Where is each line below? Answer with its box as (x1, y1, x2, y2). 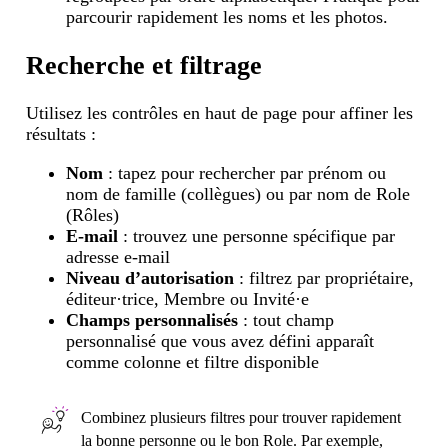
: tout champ (237, 309, 334, 330)
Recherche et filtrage (25, 50, 262, 81)
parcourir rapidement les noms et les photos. (65, 7, 388, 28)
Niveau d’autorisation (65, 267, 234, 288)
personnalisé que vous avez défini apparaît (65, 330, 374, 351)
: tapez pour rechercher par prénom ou (102, 162, 386, 183)
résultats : (25, 124, 96, 145)
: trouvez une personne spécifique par (117, 225, 395, 246)
